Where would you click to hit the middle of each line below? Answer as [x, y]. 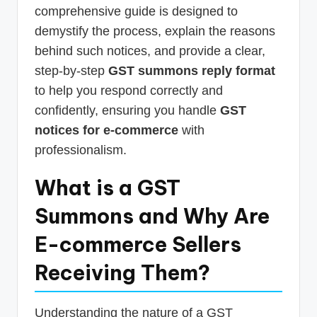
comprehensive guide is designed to [136, 11]
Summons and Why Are [152, 216]
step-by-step [71, 70]
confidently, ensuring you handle [127, 110]
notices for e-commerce [106, 130]
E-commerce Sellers [138, 244]
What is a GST [108, 188]
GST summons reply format [192, 70]
